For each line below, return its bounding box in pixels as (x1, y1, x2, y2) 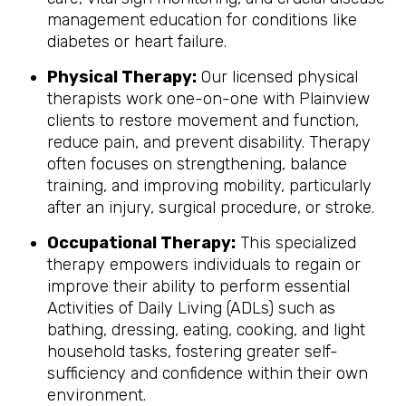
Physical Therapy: (47, 67, 197, 87)
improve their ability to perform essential (47, 276, 350, 296)
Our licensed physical (197, 67, 358, 87)
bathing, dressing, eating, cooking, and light (47, 320, 365, 340)
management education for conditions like (47, 10, 357, 30)
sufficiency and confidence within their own (47, 363, 368, 383)
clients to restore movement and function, (47, 111, 359, 130)
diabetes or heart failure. (47, 32, 227, 52)
